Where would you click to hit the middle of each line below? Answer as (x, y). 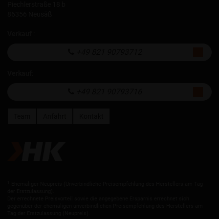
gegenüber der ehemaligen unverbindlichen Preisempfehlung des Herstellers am (105, 206)
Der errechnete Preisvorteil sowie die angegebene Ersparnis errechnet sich (98, 199)
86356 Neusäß (30, 14)
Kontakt (91, 116)
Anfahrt (55, 116)
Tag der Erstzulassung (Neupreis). (49, 214)
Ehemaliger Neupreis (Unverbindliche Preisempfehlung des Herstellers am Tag (106, 184)
